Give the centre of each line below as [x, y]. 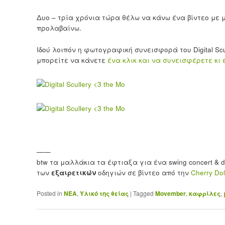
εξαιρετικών [74, 173]
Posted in [49, 193]
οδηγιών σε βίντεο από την [144, 173]
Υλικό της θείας [104, 194]
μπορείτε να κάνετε [72, 60]
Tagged [143, 193]
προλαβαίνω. [59, 28]
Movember [170, 194]
